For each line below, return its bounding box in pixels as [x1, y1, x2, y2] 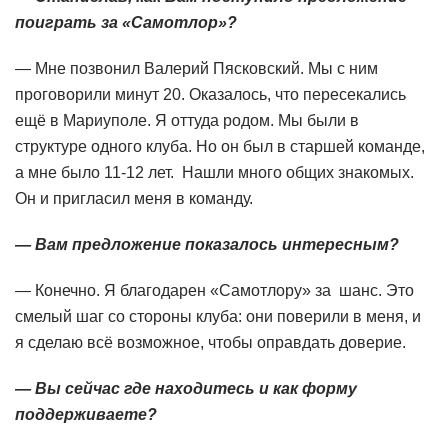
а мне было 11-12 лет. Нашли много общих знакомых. [15, 164, 414, 182]
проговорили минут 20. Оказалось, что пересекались [15, 86, 406, 104]
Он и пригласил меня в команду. [15, 190, 253, 208]
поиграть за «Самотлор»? [15, 14, 237, 32]
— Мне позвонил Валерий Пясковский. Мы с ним [15, 60, 378, 78]
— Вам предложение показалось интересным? [15, 236, 399, 254]
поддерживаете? [15, 406, 157, 424]
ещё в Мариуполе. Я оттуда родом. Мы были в [15, 112, 359, 130]
